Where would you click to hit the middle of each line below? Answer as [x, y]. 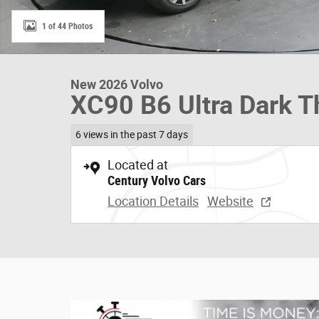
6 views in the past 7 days [131, 134]
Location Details [153, 201]
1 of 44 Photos [67, 26]
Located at [138, 164]
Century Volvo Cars [157, 180]
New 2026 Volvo [117, 84]
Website [230, 201]
